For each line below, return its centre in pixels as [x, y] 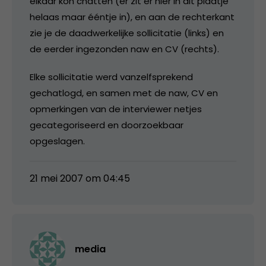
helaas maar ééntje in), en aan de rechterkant [132, 17]
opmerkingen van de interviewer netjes [116, 109]
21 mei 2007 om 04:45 [80, 178]
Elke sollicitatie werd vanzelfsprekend [111, 77]
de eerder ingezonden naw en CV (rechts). [124, 49]
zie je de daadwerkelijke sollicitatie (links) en [127, 33]
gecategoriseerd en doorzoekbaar [107, 125]
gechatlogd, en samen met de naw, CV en [124, 93]
